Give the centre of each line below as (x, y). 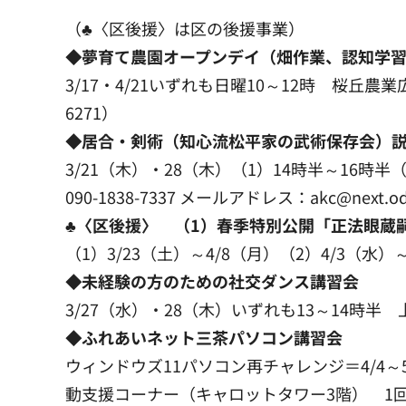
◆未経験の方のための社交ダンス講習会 (212, 281)
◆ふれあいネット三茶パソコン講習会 (204, 338)
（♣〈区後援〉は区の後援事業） (185, 29)
